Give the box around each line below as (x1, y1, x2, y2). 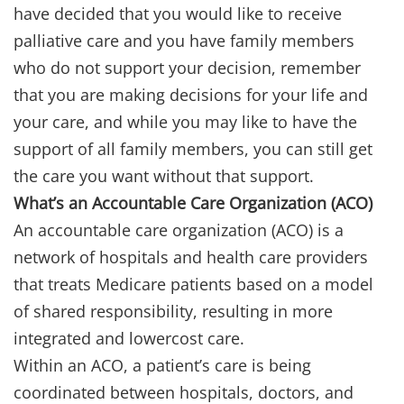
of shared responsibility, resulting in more (14, 300, 333, 323)
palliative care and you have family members (14, 30, 354, 52)
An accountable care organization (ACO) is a (14, 219, 344, 242)
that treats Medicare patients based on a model (14, 273, 373, 296)
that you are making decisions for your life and (14, 84, 368, 106)
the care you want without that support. (14, 165, 314, 188)
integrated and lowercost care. (14, 327, 244, 350)
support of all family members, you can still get (14, 138, 372, 161)
